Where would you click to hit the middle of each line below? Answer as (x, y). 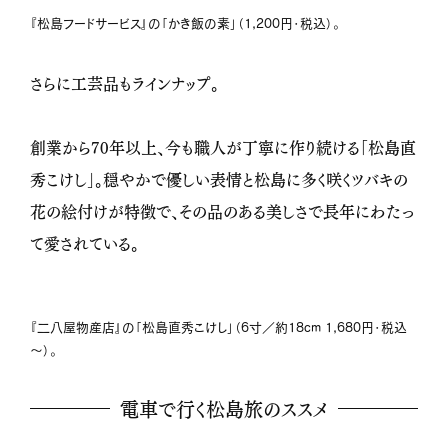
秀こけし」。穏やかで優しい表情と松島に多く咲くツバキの (219, 178)
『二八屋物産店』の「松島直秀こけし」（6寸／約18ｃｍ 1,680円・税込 (218, 327)
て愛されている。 (84, 242)
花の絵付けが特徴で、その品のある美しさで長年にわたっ (222, 210)
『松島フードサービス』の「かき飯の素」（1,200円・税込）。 (185, 23)
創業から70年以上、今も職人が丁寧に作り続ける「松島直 (223, 146)
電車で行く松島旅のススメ (224, 408)
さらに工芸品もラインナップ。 (124, 82)
